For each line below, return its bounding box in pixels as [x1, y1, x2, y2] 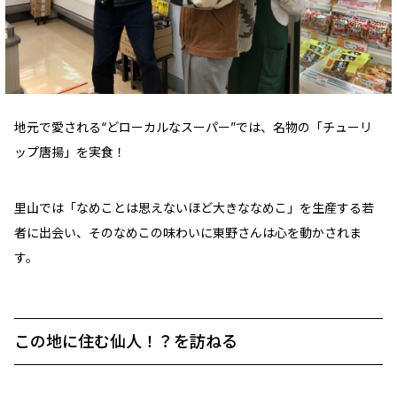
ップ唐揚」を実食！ [14, 144, 126, 160]
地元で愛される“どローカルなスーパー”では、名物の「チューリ [14, 119, 372, 135]
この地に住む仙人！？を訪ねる [14, 331, 237, 351]
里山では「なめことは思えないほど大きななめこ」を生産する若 [14, 199, 374, 215]
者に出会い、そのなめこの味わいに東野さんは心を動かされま [14, 224, 362, 240]
